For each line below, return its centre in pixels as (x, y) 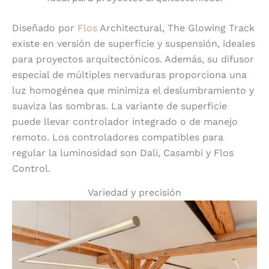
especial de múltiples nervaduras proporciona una (129, 75)
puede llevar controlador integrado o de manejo (125, 122)
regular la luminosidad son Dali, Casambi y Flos (123, 153)
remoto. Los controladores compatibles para (118, 138)
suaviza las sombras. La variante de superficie (119, 106)
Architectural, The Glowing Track (176, 28)
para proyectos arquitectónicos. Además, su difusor (133, 59)
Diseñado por (45, 28)
